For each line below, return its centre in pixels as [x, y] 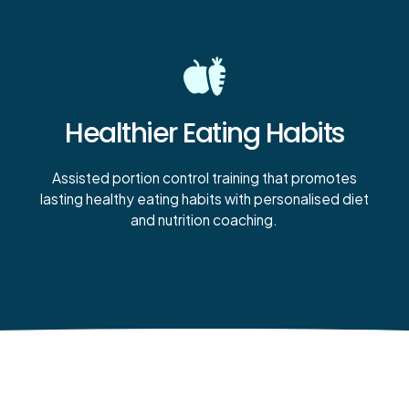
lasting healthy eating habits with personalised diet [204, 199]
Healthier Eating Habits [204, 132]
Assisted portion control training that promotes [204, 178]
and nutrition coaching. [204, 220]
